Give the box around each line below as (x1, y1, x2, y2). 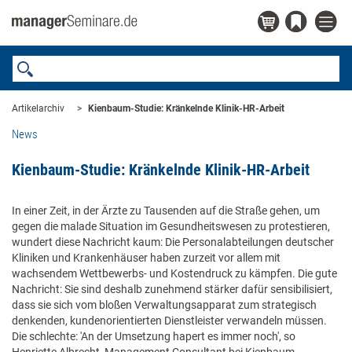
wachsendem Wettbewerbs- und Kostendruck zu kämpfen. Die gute (12, 267, 337, 280)
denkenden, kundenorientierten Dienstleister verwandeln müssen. (12, 314, 327, 327)
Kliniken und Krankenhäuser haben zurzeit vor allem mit (12, 251, 280, 264)
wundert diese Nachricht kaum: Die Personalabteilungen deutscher (12, 236, 334, 248)
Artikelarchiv (12, 103, 64, 114)
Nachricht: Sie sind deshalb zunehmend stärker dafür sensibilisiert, (12, 283, 332, 295)
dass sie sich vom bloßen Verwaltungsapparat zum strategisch (12, 299, 317, 311)
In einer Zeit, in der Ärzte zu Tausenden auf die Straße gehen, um (12, 204, 320, 217)
